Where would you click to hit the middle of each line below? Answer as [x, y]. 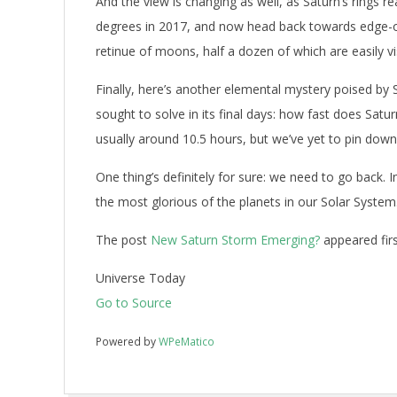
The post [123, 240]
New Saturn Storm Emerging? [235, 240]
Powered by [127, 342]
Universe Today [140, 278]
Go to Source [134, 303]
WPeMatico [187, 342]
